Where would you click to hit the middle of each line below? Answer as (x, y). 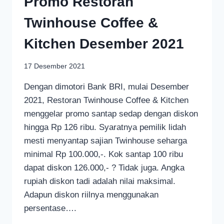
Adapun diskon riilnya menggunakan (91, 195)
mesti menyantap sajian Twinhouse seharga (105, 141)
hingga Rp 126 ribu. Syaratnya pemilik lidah (105, 127)
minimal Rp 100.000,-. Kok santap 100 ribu (103, 154)
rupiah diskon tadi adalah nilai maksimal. (100, 181)
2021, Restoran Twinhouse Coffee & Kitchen (106, 100)
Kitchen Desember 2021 (104, 43)
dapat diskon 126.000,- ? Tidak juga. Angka (104, 168)
